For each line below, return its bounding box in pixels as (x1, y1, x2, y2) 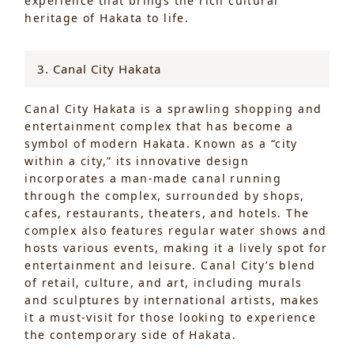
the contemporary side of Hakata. (24, 326, 237, 342)
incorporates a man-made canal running (24, 170, 282, 186)
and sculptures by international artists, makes (24, 292, 320, 307)
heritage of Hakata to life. (24, 9, 190, 25)
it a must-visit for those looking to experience (24, 309, 317, 325)
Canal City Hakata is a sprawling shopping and (24, 100, 322, 116)
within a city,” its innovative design (24, 153, 250, 168)
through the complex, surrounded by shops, (24, 187, 305, 203)
